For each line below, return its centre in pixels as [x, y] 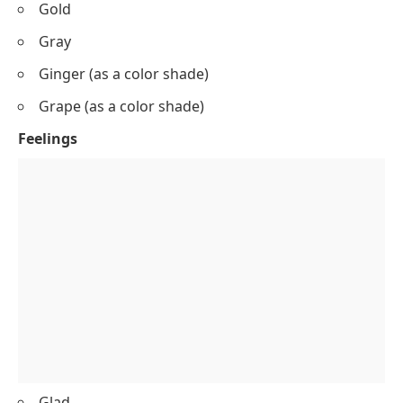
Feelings [48, 138]
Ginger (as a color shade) [124, 73]
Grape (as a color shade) [121, 106]
